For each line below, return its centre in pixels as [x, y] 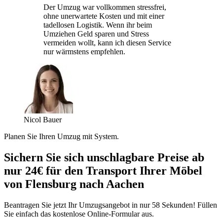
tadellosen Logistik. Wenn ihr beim [98, 25]
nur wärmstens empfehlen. [84, 51]
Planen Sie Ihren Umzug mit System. [61, 136]
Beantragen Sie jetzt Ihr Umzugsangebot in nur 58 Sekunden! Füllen [110, 205]
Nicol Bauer [43, 119]
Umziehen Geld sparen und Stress [96, 34]
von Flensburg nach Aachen [74, 184]
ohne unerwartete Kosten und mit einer [104, 16]
